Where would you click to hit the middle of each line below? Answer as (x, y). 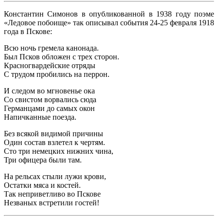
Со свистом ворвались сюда (50, 100)
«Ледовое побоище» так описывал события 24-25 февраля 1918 (109, 23)
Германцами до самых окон (49, 109)
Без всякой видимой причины (54, 134)
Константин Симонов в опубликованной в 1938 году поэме (109, 14)
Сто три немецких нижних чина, (59, 151)
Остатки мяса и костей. (42, 185)
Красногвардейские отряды (50, 66)
